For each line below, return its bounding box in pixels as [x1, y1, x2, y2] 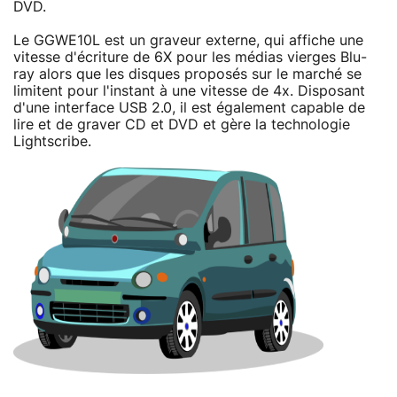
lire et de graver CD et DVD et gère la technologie [13, 117, 350, 132]
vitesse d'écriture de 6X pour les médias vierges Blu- [13, 50, 367, 65]
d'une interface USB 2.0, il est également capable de [13, 100, 365, 115]
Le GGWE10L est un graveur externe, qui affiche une [13, 33, 363, 48]
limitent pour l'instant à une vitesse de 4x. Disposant [13, 83, 365, 98]
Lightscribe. [13, 134, 91, 149]
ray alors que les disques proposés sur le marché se [13, 66, 362, 82]
